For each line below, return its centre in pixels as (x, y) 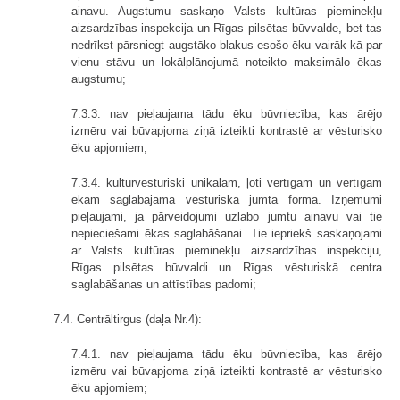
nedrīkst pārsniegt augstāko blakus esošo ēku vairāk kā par (227, 45)
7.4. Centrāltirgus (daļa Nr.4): (128, 319)
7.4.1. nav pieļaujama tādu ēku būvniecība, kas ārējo (227, 354)
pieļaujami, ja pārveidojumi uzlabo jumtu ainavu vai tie (227, 216)
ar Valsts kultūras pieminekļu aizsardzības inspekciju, (227, 250)
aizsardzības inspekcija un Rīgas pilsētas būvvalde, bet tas (227, 28)
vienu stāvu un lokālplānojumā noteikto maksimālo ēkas (227, 62)
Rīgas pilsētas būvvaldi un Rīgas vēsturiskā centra (227, 267)
